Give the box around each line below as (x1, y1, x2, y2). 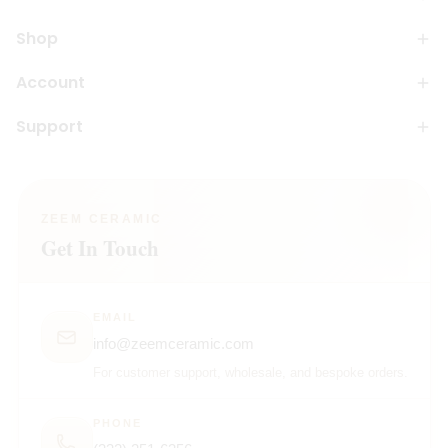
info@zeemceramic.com (92, 335, 254, 352)
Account (16, 71, 85, 94)
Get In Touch (40, 233, 159, 263)
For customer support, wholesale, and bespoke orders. (92, 365, 408, 380)
